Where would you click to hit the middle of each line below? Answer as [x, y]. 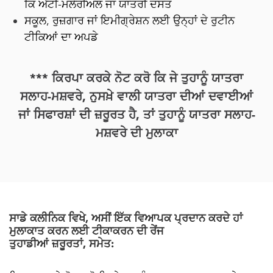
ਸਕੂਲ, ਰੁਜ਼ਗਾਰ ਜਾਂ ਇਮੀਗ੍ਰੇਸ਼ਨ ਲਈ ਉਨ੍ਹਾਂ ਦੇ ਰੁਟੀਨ [129, 21]
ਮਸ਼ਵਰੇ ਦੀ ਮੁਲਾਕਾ [136, 134]
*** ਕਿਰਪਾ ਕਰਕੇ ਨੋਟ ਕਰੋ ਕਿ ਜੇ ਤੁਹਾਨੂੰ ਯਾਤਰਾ [136, 79]
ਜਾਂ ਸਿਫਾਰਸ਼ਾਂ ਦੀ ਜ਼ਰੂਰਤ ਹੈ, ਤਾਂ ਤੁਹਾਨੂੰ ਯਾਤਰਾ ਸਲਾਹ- [136, 116]
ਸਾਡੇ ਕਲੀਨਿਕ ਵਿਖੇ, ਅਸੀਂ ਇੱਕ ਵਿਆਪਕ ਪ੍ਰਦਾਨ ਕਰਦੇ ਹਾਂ [126, 219]
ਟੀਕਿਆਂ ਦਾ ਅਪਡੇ [61, 37]
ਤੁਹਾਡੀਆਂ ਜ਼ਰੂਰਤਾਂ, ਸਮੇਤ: [62, 244]
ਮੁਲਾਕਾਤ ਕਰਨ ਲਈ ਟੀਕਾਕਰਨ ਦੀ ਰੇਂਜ [87, 232]
